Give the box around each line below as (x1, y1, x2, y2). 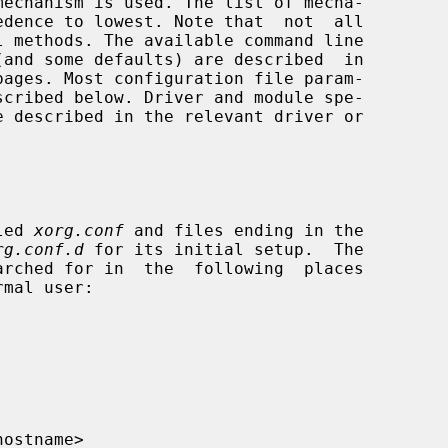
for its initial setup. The (84, 239, 364, 259)
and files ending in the (124, 220, 364, 240)
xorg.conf (34, 220, 124, 240)
